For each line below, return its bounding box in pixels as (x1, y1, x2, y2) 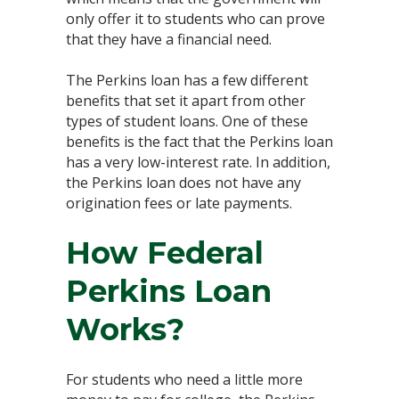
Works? (66, 310, 184, 348)
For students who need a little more (66, 369, 303, 389)
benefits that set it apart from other (66, 90, 305, 110)
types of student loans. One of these (66, 110, 308, 131)
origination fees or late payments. (66, 192, 292, 213)
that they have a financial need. (66, 28, 272, 49)
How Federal (66, 233, 264, 272)
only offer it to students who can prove (66, 8, 325, 28)
